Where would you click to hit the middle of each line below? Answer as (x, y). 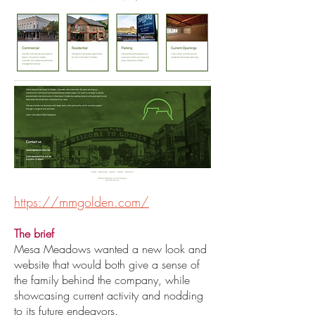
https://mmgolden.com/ (82, 202)
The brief (34, 233)
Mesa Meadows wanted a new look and (110, 249)
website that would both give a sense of (107, 264)
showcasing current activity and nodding (109, 295)
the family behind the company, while (102, 280)
